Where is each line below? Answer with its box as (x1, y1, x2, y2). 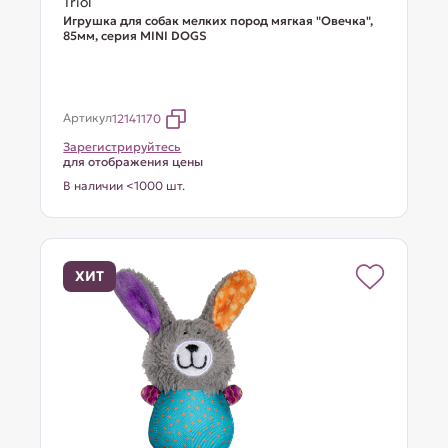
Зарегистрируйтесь (63, 139, 182, 154)
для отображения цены (63, 154, 204, 169)
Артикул (63, 110, 113, 125)
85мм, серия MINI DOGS (63, 28, 208, 43)
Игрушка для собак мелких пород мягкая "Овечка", (63, 13, 374, 28)
